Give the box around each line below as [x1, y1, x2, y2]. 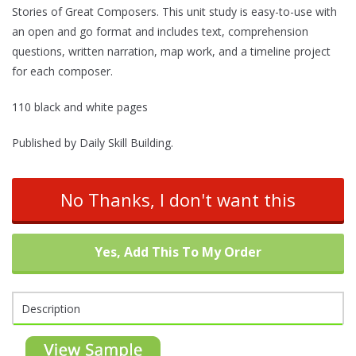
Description [21, 301, 80, 317]
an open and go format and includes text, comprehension [12, 24, 308, 40]
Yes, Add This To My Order [95, 243, 261, 261]
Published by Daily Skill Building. [12, 135, 173, 151]
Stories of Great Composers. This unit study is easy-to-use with [12, 4, 337, 20]
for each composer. [12, 64, 113, 79]
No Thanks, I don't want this [60, 188, 296, 212]
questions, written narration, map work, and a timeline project [12, 44, 331, 60]
